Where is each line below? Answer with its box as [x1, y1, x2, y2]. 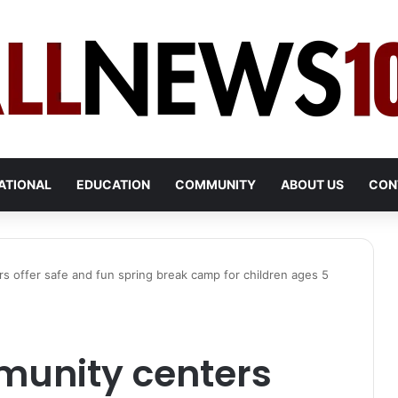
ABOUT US [281, 177, 344, 192]
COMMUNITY [175, 177, 256, 192]
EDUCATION [76, 177, 150, 192]
